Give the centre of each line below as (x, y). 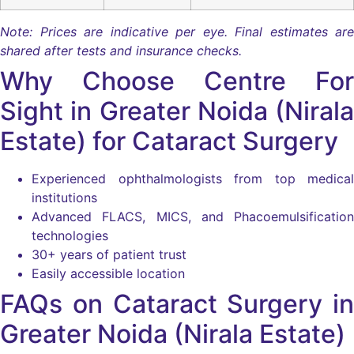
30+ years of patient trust (109, 255)
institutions (64, 198)
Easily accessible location (108, 274)
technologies (70, 236)
